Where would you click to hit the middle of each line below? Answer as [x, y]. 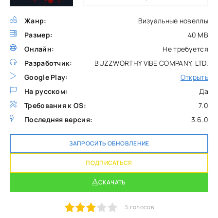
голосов [141, 207]
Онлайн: [39, 49]
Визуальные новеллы [173, 20]
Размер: [39, 35]
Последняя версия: [59, 119]
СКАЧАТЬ [112, 182]
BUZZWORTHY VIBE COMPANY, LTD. [151, 63]
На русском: [46, 91]
